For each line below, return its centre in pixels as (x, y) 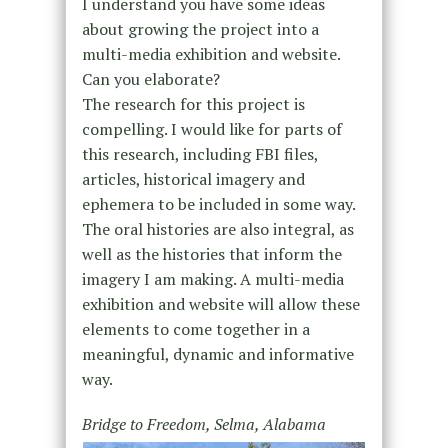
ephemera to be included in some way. (218, 203)
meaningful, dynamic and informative (217, 353)
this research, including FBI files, (199, 153)
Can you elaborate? (150, 78)
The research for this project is (193, 103)
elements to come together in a (195, 328)
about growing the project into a (200, 28)
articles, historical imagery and (193, 178)
